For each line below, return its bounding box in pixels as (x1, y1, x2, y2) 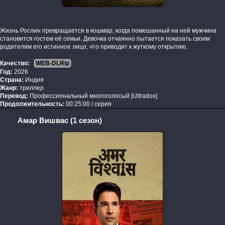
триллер (18, 84, 44, 92)
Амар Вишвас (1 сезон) (18, 116, 102, 125)
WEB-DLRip (36, 60, 69, 67)
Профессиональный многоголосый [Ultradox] (28, 92, 157, 100)
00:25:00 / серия (64, 100, 111, 108)
